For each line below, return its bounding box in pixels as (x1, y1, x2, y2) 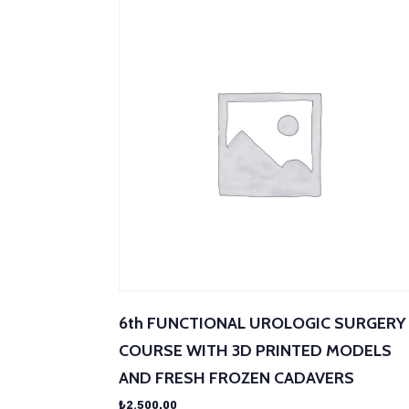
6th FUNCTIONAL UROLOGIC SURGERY (119, 312, 406, 333)
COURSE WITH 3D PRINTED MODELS (119, 340, 392, 361)
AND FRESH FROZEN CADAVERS (119, 367, 354, 388)
